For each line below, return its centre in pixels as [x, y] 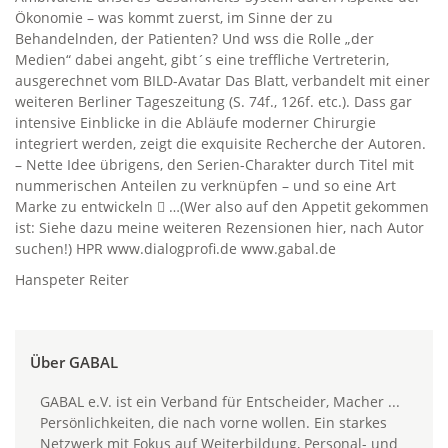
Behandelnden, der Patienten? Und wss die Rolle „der [194, 38]
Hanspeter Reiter [72, 279]
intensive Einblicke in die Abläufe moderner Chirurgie [195, 122]
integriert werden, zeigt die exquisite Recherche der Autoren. [220, 143]
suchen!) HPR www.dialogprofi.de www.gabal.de [175, 248]
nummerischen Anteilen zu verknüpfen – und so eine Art [205, 185]
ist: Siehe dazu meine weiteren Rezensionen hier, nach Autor [219, 227]
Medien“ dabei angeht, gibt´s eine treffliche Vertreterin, [202, 59]
